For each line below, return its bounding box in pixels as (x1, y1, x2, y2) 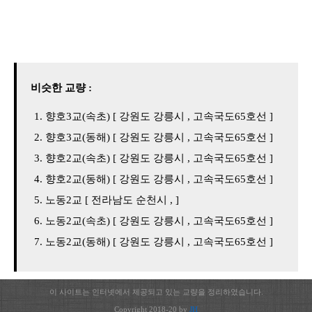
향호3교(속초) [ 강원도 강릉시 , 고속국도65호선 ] (45, 111, 273, 122)
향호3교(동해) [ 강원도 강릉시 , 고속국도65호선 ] (45, 132, 273, 143)
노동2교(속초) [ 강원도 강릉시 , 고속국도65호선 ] (45, 215, 273, 226)
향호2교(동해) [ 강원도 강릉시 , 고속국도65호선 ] (45, 173, 273, 185)
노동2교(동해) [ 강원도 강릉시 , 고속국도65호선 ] (45, 236, 273, 247)
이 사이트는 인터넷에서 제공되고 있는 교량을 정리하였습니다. (49, 288, 263, 296)
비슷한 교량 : (31, 82, 92, 93)
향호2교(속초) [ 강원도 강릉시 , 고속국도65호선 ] (45, 153, 273, 164)
